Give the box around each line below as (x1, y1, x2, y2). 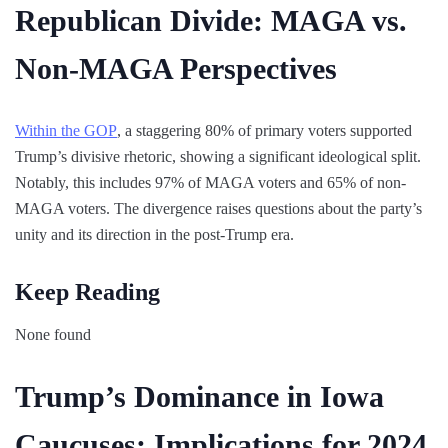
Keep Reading (15, 278, 160, 305)
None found (15, 325, 91, 343)
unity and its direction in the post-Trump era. (15, 225, 294, 243)
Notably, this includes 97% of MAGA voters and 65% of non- (15, 173, 406, 191)
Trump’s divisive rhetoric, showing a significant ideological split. (15, 147, 421, 165)
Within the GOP (15, 121, 117, 139)
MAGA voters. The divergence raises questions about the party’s (15, 199, 422, 217)
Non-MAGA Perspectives (15, 51, 337, 85)
